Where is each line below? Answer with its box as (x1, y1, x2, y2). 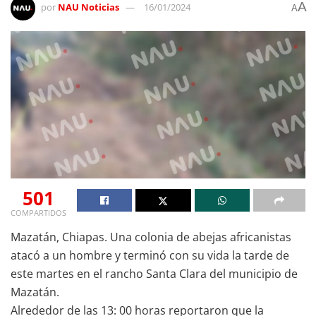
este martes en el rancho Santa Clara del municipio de (11, 265, 298, 281)
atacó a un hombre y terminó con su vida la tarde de (11, 247, 289, 263)
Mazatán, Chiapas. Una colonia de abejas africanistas (11, 229, 291, 245)
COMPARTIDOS (11, 207, 66, 218)
